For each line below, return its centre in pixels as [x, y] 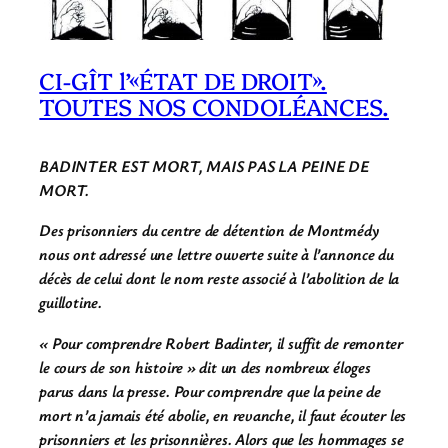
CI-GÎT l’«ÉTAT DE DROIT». [183, 79]
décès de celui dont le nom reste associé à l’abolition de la [219, 278]
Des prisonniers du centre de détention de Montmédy [209, 230]
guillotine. [70, 302]
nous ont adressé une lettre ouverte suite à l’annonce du [217, 254]
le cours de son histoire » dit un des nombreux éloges [205, 366]
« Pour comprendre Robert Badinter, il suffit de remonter [221, 342]
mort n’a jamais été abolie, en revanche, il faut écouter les [223, 414]
